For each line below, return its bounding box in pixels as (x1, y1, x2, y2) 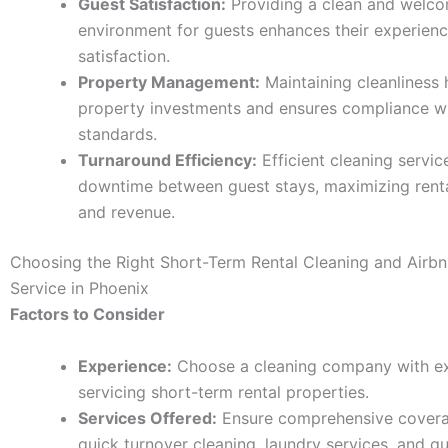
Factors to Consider (10, 304, 165, 325)
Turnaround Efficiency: (78, 150, 257, 171)
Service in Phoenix (10, 278, 149, 299)
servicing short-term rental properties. (78, 381, 369, 402)
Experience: (78, 355, 172, 376)
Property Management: (78, 72, 260, 93)
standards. (78, 124, 157, 145)
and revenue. (78, 202, 175, 223)
